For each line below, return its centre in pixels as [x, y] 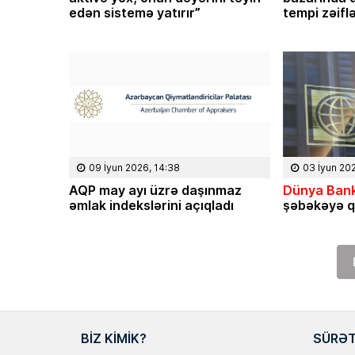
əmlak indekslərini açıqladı [151, 204]
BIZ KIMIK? [114, 338]
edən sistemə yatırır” [135, 12]
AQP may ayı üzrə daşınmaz [155, 189]
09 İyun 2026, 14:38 [134, 167]
